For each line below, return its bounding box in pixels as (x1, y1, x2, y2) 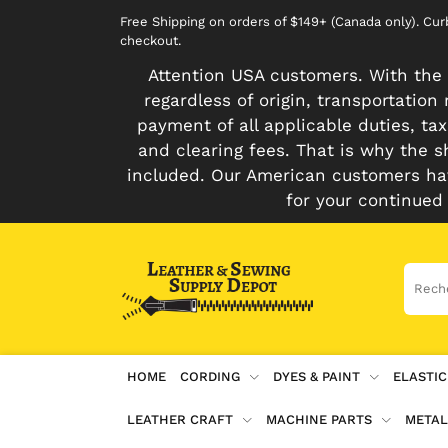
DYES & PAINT (273, 368, 360, 384)
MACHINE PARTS (266, 411, 372, 427)
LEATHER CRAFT (127, 411, 233, 427)
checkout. (120, 33, 181, 48)
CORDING (180, 368, 240, 384)
